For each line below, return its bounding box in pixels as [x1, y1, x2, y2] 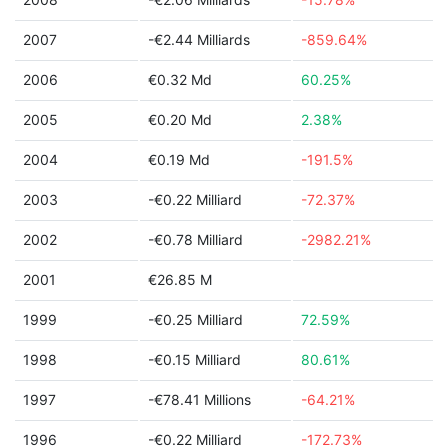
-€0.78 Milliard [148, 231, 243, 248]
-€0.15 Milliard [148, 351, 241, 368]
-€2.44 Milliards [148, 31, 250, 48]
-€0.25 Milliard [148, 311, 243, 328]
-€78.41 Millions [148, 391, 251, 408]
